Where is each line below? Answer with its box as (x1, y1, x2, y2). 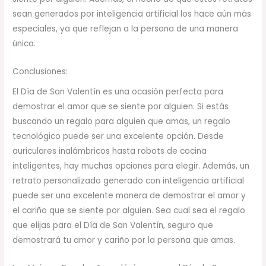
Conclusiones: (12, 65, 68, 77)
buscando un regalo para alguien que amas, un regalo (12, 116, 231, 128)
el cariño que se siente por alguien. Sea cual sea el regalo (12, 205, 246, 217)
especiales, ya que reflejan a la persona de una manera (12, 23, 239, 34)
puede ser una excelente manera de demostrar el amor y (12, 190, 246, 202)
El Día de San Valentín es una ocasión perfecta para (12, 86, 224, 98)
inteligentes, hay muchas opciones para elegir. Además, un (12, 160, 250, 172)
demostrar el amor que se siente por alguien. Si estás (12, 101, 229, 113)
